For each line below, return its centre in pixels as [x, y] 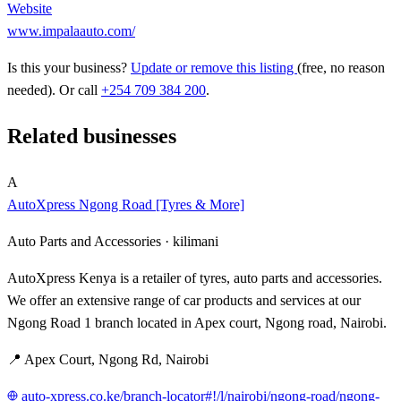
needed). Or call [54, 90]
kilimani [196, 241]
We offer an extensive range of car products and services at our [184, 300]
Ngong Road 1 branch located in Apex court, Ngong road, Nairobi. [197, 322]
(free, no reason [341, 68]
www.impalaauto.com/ [71, 31]
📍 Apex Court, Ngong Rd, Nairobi [108, 359]
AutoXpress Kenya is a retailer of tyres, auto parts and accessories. [195, 277]
